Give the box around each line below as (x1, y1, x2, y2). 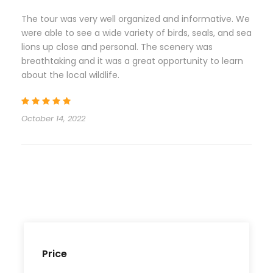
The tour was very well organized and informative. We (21, 13, 250, 26)
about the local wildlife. (21, 69, 119, 82)
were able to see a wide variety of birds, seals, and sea (21, 27, 252, 40)
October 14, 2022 (21, 113, 85, 125)
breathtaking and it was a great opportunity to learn (21, 55, 243, 68)
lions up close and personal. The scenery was (21, 41, 213, 54)
